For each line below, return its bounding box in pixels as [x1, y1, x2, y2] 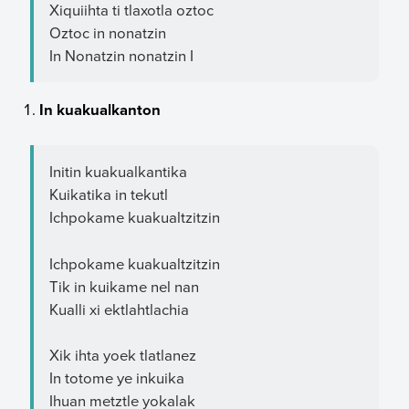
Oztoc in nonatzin [48, 22, 166, 44]
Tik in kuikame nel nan [48, 275, 199, 297]
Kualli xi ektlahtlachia [48, 298, 189, 320]
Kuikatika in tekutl [48, 184, 168, 205]
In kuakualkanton [39, 99, 162, 121]
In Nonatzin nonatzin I [48, 45, 194, 67]
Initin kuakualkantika [48, 161, 187, 183]
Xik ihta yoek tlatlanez [48, 344, 196, 366]
